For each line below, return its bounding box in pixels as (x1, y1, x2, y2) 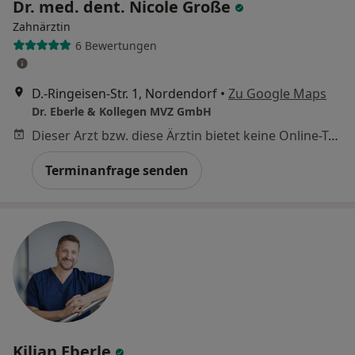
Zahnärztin (13, 19, 71, 34)
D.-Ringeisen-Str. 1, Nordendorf (32, 85, 217, 102)
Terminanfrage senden (45, 162, 189, 179)
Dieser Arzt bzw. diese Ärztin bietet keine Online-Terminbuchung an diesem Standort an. (328, 127, 338, 144)
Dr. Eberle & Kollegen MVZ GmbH (32, 104, 212, 119)
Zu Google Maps (228, 85, 326, 102)
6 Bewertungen (74, 37, 157, 53)
